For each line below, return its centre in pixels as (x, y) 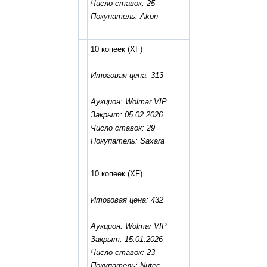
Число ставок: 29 (122, 128)
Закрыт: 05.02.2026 (126, 115)
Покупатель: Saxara (127, 141)
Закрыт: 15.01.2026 (126, 239)
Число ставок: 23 (122, 252)
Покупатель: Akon (124, 16)
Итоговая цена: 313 (127, 75)
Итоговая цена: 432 (127, 200)
